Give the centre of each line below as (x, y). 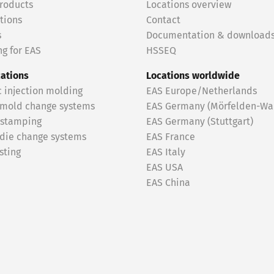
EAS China (168, 183)
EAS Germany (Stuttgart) (200, 122)
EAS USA (165, 168)
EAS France (171, 137)
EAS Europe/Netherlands (202, 91)
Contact (163, 20)
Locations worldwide (193, 76)
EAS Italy (166, 152)
